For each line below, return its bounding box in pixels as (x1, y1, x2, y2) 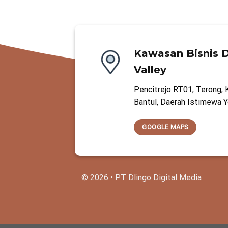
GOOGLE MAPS (142, 123, 188, 131)
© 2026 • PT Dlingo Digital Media (81, 172, 202, 182)
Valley (134, 63, 166, 76)
